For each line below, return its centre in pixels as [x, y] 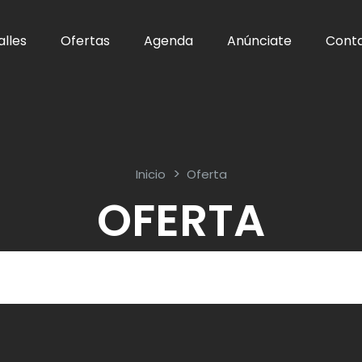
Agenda [168, 41]
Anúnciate [259, 41]
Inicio [150, 174]
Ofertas [85, 41]
